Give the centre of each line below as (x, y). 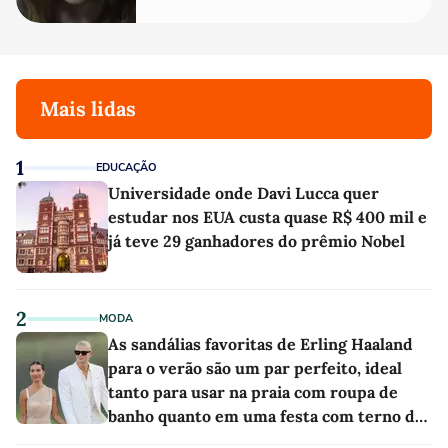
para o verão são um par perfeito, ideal (255, 367)
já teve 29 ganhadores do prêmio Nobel (256, 240)
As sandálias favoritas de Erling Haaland (260, 343)
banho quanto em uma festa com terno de (266, 415)
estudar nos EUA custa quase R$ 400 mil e (267, 216)
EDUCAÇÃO (126, 167)
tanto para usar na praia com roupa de (253, 391)
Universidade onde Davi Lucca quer (243, 192)
